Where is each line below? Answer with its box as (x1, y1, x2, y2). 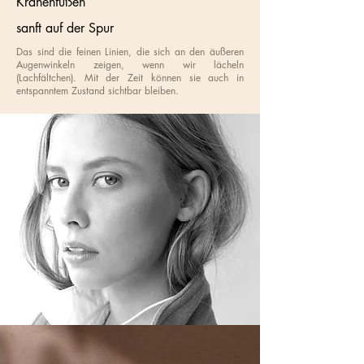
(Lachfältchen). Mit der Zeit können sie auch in (16, 71, 244, 84)
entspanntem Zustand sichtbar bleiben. (16, 84, 179, 97)
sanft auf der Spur (16, 19, 114, 37)
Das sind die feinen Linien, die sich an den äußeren (16, 45, 244, 58)
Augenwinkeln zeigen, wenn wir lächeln (16, 58, 244, 71)
